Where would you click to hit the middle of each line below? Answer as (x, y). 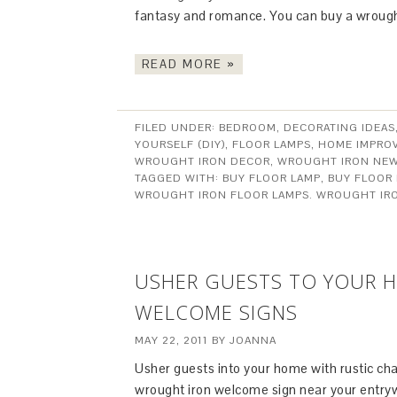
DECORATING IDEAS (339, 128)
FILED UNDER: (177, 128)
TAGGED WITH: (179, 178)
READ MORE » (189, 64)
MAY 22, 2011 (171, 340)
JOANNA (253, 340)
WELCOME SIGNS (216, 312)
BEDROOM (248, 128)
